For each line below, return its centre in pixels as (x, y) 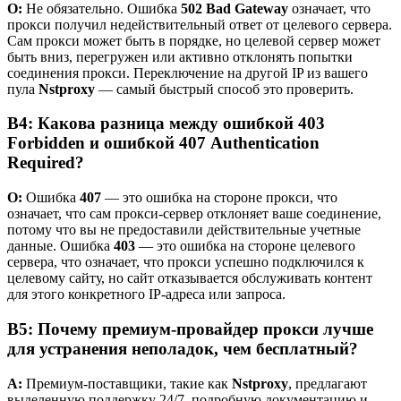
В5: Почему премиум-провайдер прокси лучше (190, 328)
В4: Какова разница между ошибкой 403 (166, 124)
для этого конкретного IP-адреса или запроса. (146, 294)
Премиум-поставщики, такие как (127, 383)
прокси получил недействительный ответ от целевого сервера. (200, 24)
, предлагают (328, 383)
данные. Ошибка (60, 246)
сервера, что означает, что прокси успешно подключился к (186, 262)
